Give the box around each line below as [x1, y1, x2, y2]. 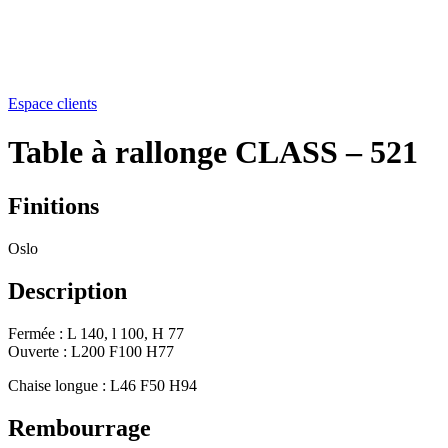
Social [60, 7, 99, 24]
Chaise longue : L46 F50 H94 [8, 376, 197, 394]
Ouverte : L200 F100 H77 [8, 342, 174, 360]
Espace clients [8, 95, 97, 112]
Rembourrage [8, 414, 151, 441]
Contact [60, 61, 109, 78]
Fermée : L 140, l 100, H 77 [8, 324, 184, 342]
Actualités [60, 25, 123, 42]
